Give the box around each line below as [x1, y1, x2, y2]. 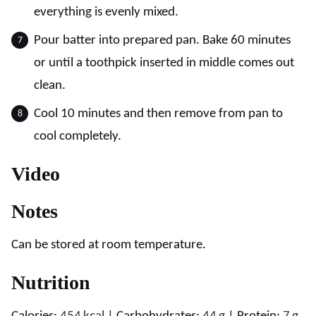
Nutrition [11, 272, 90, 293]
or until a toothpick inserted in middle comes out [34, 56, 294, 70]
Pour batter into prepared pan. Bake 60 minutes [34, 34, 291, 47]
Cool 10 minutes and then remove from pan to [34, 107, 283, 121]
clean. [34, 79, 66, 92]
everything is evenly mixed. [34, 6, 178, 19]
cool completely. [34, 130, 121, 143]
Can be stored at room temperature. [11, 238, 206, 252]
